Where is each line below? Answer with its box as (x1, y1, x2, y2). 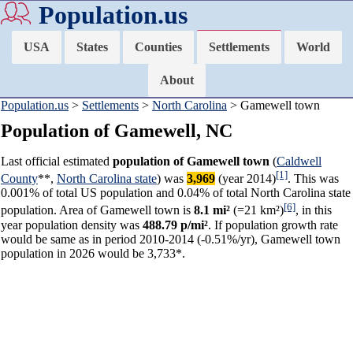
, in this (295, 203, 332, 217)
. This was (288, 172, 339, 186)
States (76, 40, 108, 54)
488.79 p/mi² (143, 217, 208, 232)
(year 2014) (215, 172, 276, 186)
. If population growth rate (208, 217, 338, 232)
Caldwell (277, 154, 321, 168)
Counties (134, 40, 182, 54)
